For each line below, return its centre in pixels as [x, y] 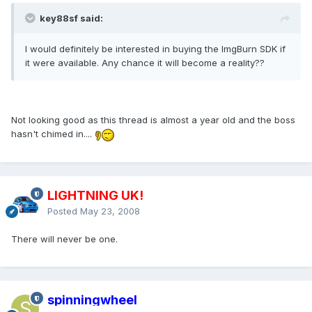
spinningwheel [92, 300]
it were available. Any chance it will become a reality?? [145, 63]
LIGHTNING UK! [95, 196]
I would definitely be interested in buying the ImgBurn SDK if [155, 49]
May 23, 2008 [110, 211]
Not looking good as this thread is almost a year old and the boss [153, 120]
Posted [64, 211]
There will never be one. [64, 239]
